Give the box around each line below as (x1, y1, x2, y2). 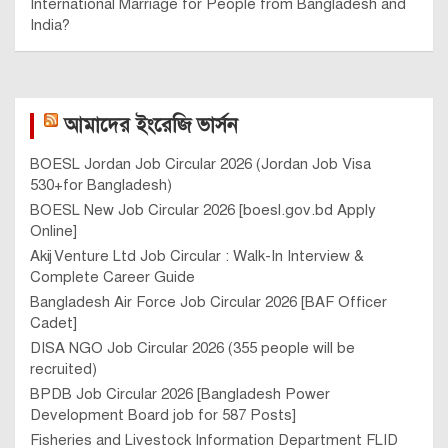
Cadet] (30, 314, 77, 332)
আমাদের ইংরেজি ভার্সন (64, 113, 238, 138)
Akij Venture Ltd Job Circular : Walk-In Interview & (30, 247, 364, 265)
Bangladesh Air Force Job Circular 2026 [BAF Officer (30, 293, 387, 311)
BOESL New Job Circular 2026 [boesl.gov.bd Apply (30, 201, 376, 219)
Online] (30, 222, 77, 240)
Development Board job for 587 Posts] (30, 406, 296, 424)
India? (30, 16, 70, 34)
